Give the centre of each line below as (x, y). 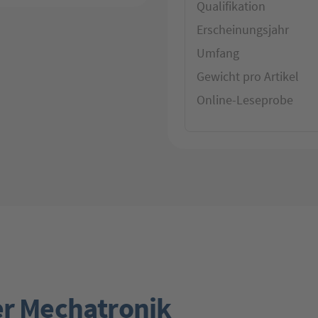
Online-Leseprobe (245, 99)
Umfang (218, 53)
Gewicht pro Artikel (248, 76)
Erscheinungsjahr (243, 29)
